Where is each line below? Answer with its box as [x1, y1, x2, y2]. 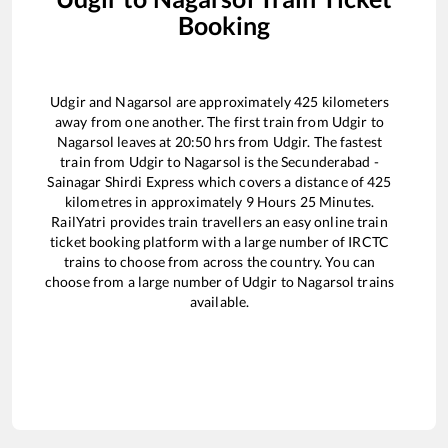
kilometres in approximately [64, 192, 246, 210]
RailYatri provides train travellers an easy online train [51, 212, 388, 230]
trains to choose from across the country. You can [63, 252, 376, 270]
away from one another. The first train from [55, 112, 332, 130]
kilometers [318, 92, 389, 110]
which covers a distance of [194, 172, 368, 190]
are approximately [172, 92, 295, 110]
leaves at [114, 132, 175, 150]
